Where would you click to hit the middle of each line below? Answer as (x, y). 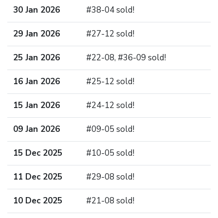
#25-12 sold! (110, 82)
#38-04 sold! (110, 10)
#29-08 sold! (110, 177)
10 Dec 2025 (38, 201)
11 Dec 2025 (38, 177)
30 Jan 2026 (36, 10)
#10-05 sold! (110, 153)
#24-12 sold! (110, 105)
